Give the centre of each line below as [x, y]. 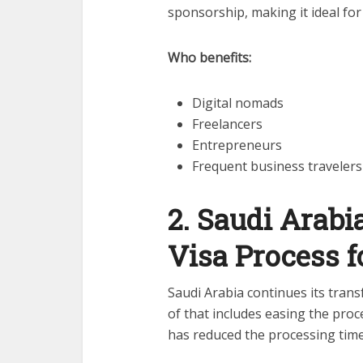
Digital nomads [238, 102]
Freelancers [227, 124]
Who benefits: [209, 57]
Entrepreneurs [237, 145]
